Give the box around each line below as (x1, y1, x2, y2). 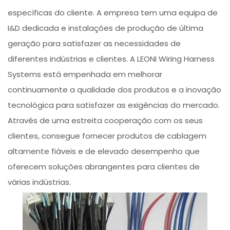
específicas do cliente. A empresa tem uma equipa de (8, 7, 218, 18)
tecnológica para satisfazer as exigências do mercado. (8, 100, 220, 111)
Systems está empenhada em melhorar (8, 69, 163, 80)
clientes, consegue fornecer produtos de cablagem (8, 130, 207, 142)
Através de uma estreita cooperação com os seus (8, 115, 203, 126)
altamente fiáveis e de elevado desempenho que (8, 146, 200, 157)
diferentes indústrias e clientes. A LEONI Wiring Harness (8, 53, 215, 65)
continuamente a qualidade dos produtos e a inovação (8, 84, 222, 95)
